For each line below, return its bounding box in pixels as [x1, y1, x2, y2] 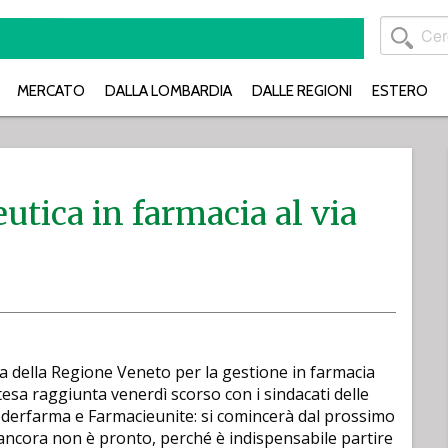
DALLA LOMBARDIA [105, 81, 232, 100]
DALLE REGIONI [252, 81, 352, 100]
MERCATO [17, 81, 85, 100]
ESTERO [372, 81, 428, 100]
